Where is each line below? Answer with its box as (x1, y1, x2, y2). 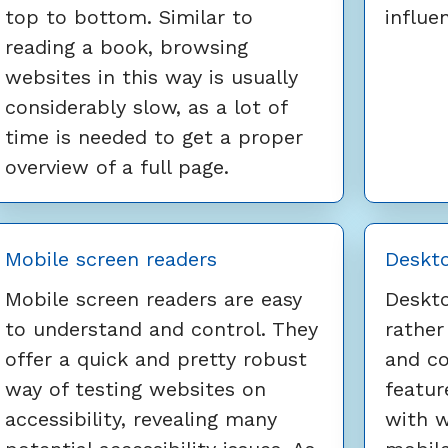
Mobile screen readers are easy (5, 287, 302, 312)
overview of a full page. (5, 155, 229, 180)
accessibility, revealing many (5, 407, 277, 432)
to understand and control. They (5, 317, 318, 342)
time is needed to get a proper (5, 125, 303, 150)
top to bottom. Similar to (5, 5, 253, 30)
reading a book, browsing (5, 35, 248, 60)
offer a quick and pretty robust (5, 347, 307, 372)
